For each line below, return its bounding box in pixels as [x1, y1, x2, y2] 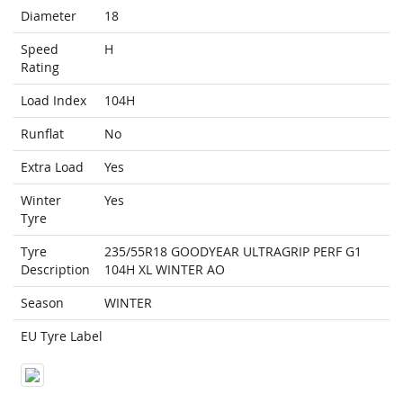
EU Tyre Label [21, 327, 103, 345]
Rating [21, 58, 59, 76]
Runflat [21, 125, 64, 143]
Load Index [21, 92, 86, 110]
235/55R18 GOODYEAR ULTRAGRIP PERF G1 [104, 243, 362, 261]
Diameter [21, 7, 76, 25]
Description [21, 261, 90, 279]
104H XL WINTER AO [104, 261, 225, 279]
